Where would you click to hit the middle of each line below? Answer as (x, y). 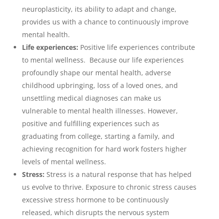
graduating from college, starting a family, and (98, 136)
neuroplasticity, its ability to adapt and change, (99, 9)
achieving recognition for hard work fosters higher (104, 149)
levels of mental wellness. (65, 162)
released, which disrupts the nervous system (95, 212)
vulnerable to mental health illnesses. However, (100, 111)
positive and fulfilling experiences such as (90, 123)
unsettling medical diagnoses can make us (91, 98)
